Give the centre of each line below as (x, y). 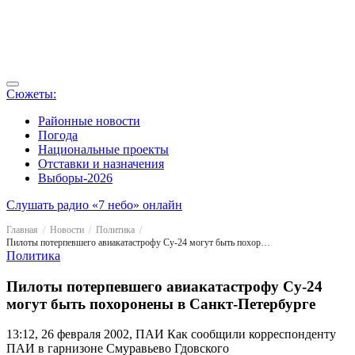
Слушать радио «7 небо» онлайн (94, 205)
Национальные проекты (103, 149)
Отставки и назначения (101, 164)
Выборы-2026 (75, 178)
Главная (22, 230)
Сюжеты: (31, 94)
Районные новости (89, 121)
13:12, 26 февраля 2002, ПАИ (85, 334)
